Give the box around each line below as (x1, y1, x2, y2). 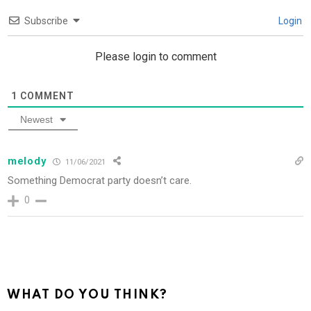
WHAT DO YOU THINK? (7, 289, 168, 302)
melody (8, 155, 47, 168)
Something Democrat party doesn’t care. (8, 174, 192, 187)
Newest (20, 114, 53, 126)
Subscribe (24, 15, 68, 27)
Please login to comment (94, 50, 217, 64)
